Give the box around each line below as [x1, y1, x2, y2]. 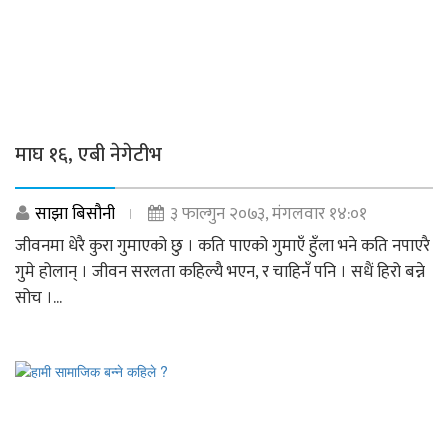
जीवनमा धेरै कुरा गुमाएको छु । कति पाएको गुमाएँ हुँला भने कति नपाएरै [15, 231, 430, 260]
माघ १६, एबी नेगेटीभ [15, 137, 162, 172]
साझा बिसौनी [35, 199, 115, 228]
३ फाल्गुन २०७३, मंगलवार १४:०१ [170, 199, 367, 228]
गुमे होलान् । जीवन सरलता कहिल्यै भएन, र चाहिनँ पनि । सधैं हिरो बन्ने [15, 257, 425, 286]
